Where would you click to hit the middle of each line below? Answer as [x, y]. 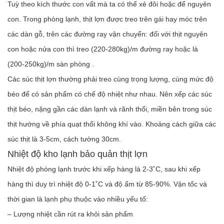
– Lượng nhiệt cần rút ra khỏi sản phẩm [70, 214]
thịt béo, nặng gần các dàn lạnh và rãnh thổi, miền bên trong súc [110, 109]
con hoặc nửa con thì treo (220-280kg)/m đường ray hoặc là [103, 49]
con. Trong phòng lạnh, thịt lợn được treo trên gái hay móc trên [107, 19]
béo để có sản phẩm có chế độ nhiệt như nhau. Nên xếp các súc [110, 94]
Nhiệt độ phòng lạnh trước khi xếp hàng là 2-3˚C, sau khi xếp [104, 169]
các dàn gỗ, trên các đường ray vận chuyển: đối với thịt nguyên [107, 34]
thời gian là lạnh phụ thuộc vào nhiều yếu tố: [78, 199]
